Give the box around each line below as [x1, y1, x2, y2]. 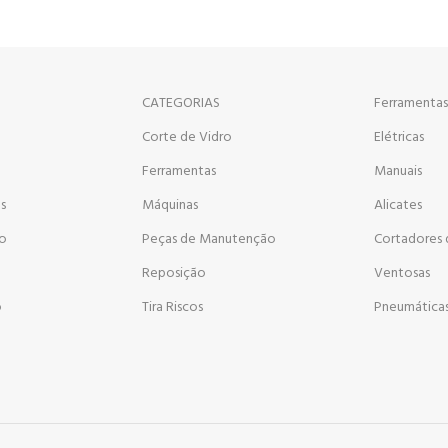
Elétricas [373, 125, 424, 149]
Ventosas [373, 261, 430, 285]
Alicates [373, 193, 422, 217]
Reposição [141, 261, 206, 285]
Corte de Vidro [141, 125, 232, 149]
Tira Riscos [141, 295, 203, 319]
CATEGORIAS [141, 91, 220, 115]
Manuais [373, 159, 422, 183]
